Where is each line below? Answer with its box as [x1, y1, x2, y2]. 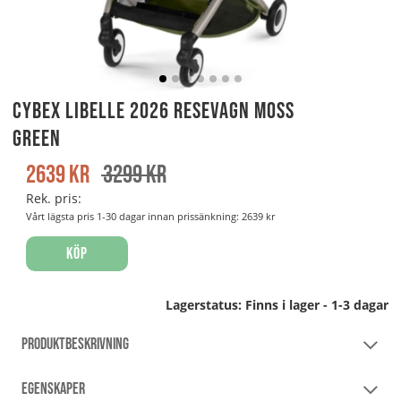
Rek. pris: [26, 189, 81, 207]
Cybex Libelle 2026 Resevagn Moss [13, 97, 294, 125]
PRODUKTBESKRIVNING [21, 334, 129, 354]
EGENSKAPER [21, 379, 85, 398]
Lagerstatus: [166, 295, 245, 313]
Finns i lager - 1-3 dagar [245, 295, 388, 313]
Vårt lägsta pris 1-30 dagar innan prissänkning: [26, 209, 242, 223]
